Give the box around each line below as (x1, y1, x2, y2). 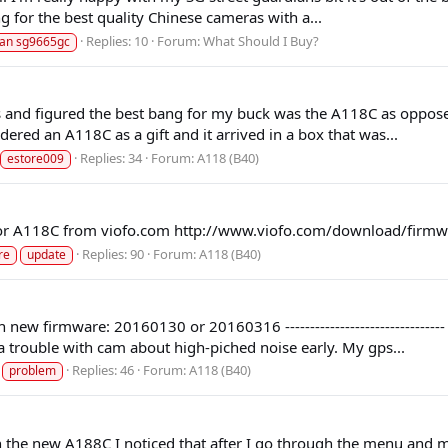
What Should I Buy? (203, 32, 319, 50)
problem (9, 362, 56, 380)
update (27, 245, 66, 263)
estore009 (7, 149, 64, 167)
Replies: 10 (86, 32, 148, 50)
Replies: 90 (82, 244, 144, 263)
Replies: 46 (72, 361, 134, 380)
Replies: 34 (80, 148, 142, 167)
